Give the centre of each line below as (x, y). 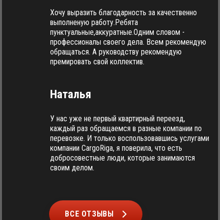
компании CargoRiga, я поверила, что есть (116, 148)
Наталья (71, 94)
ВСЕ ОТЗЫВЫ (89, 214)
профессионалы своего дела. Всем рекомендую (128, 42)
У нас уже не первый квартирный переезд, (118, 119)
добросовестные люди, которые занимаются (123, 158)
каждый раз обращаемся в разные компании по (126, 128)
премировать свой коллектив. (97, 62)
